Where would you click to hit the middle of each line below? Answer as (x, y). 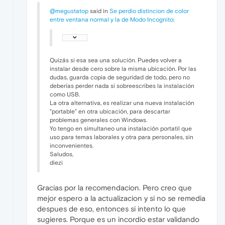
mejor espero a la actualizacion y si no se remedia (121, 198)
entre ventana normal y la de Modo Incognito (111, 20)
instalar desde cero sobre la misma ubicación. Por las (123, 69)
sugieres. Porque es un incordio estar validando (118, 219)
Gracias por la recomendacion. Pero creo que (115, 188)
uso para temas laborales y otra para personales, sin (122, 137)
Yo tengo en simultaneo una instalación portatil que (121, 129)
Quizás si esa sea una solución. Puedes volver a (116, 61)
